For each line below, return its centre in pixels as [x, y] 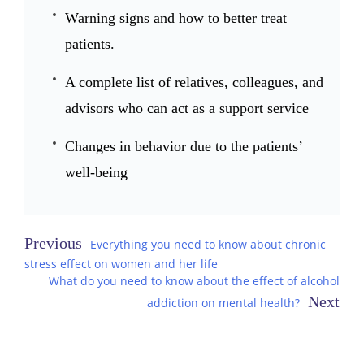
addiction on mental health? [223, 302]
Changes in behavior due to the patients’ [184, 146]
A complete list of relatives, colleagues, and [194, 82]
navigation [82, 276]
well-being [96, 172]
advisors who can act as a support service [187, 108]
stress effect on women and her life [121, 263]
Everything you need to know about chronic [208, 244]
